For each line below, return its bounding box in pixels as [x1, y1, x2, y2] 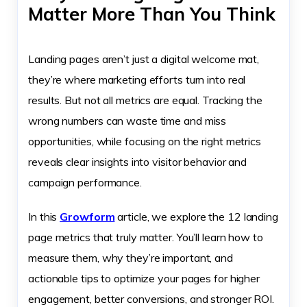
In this [28, 210, 60, 223]
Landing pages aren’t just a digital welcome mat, [28, 52, 260, 66]
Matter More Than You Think [28, 2, 275, 25]
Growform [60, 210, 115, 223]
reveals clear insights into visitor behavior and [28, 155, 247, 169]
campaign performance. [28, 175, 142, 189]
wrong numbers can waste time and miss [28, 114, 227, 127]
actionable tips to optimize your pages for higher [28, 271, 260, 285]
